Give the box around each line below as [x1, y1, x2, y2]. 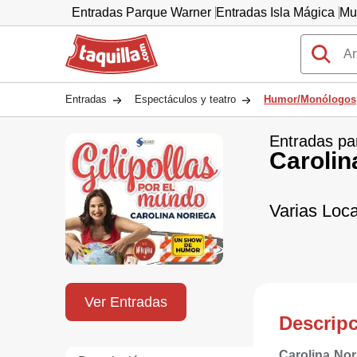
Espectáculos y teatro [135, 93, 236, 105]
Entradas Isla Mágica [216, 6, 335, 19]
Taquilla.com [65, 33, 137, 47]
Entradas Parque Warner [72, 6, 211, 19]
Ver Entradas [84, 293, 167, 310]
